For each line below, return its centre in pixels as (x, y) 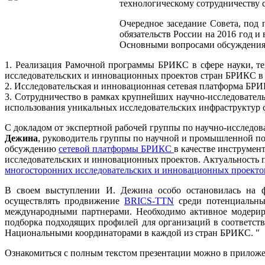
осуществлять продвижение (64, 201)
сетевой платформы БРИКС (116, 148)
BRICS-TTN (149, 201)
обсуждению (32, 148)
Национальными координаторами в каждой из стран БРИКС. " (132, 232)
